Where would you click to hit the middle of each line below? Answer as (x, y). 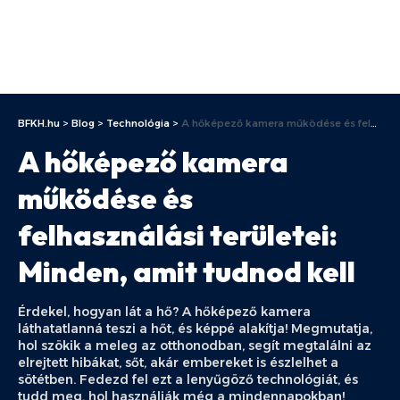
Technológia (138, 123)
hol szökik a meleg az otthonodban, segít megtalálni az (195, 346)
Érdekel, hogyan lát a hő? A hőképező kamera (164, 312)
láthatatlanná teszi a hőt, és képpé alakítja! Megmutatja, (195, 329)
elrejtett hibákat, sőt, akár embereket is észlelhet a (178, 362)
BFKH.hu (39, 123)
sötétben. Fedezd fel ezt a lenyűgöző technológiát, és (188, 379)
